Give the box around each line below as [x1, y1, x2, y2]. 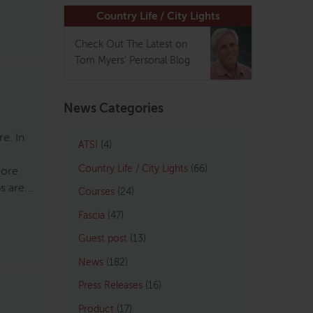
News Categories [64, 103, 163, 116]
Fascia [78, 210, 105, 221]
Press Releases [78, 281, 143, 291]
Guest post [78, 234, 127, 245]
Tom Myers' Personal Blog [75, 56, 190, 66]
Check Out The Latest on [75, 40, 187, 50]
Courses [78, 187, 115, 198]
